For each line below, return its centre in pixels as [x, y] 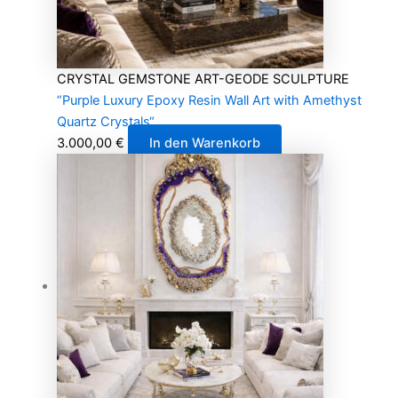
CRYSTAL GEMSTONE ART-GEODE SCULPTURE [203, 79]
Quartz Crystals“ [105, 121]
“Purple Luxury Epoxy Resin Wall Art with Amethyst [209, 100]
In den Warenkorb [204, 143]
